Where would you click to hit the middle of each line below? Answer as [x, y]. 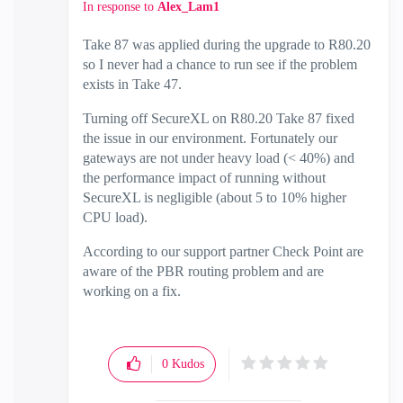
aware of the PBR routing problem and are [203, 271]
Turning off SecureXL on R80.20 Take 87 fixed [219, 118]
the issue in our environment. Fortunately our [210, 138]
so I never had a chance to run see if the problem [220, 64]
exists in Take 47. [132, 84]
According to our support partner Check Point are [223, 251]
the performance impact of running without [204, 178]
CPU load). [115, 217]
